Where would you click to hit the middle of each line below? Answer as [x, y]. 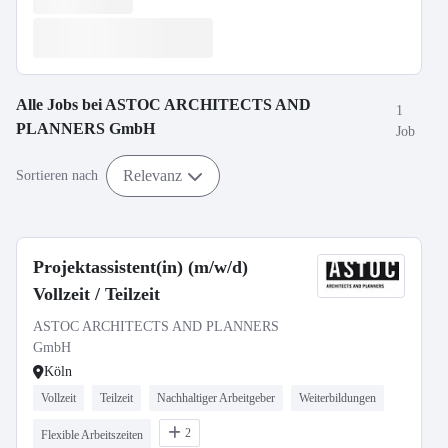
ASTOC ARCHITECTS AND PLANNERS [156, 326]
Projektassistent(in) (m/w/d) [140, 267]
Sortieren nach [57, 175]
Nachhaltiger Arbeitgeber [216, 398]
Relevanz [152, 175]
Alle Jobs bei [60, 104]
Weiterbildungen [337, 398]
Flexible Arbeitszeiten [92, 435]
